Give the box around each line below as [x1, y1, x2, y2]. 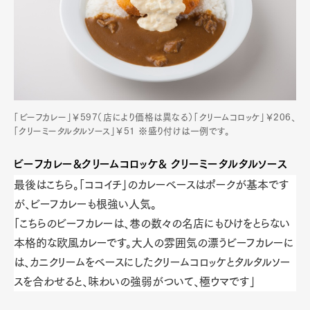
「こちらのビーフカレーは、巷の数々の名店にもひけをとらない [14, 218, 290, 230]
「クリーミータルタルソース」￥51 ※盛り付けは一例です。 [14, 127, 230, 136]
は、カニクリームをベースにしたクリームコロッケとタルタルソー [14, 257, 291, 268]
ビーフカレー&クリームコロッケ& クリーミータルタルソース [14, 158, 287, 170]
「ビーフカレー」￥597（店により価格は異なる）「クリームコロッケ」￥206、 [14, 113, 296, 122]
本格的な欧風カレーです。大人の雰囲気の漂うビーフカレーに [14, 237, 294, 249]
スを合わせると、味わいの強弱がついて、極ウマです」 [14, 276, 255, 288]
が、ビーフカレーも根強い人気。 [14, 199, 156, 210]
